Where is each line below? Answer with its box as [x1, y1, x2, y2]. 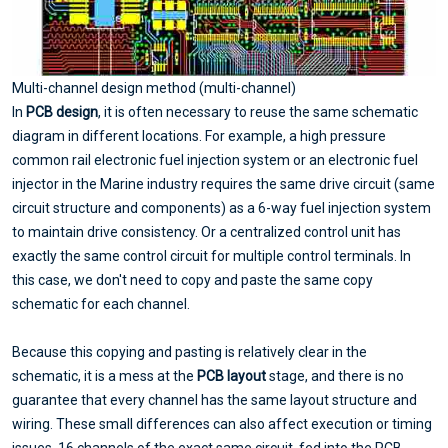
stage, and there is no [266, 367, 404, 384]
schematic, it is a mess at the [12, 367, 197, 384]
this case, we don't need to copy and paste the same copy [12, 271, 373, 288]
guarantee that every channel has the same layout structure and [12, 391, 417, 408]
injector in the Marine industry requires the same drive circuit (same [12, 175, 435, 192]
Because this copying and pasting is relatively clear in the [12, 343, 367, 360]
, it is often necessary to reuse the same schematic [98, 103, 418, 120]
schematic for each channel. [12, 295, 190, 312]
